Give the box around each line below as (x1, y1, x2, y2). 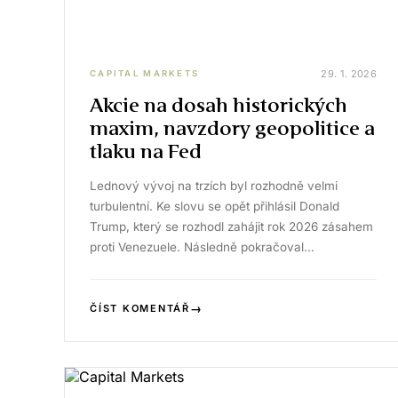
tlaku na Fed (90, 139, 202, 163)
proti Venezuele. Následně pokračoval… (90, 239, 314, 254)
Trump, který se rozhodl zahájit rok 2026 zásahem (90, 219, 373, 234)
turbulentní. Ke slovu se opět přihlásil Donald (90, 198, 339, 213)
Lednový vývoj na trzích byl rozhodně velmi (90, 178, 338, 193)
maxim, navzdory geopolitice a (90, 116, 375, 139)
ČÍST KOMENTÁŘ (90, 301, 190, 314)
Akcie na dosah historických (90, 93, 347, 116)
